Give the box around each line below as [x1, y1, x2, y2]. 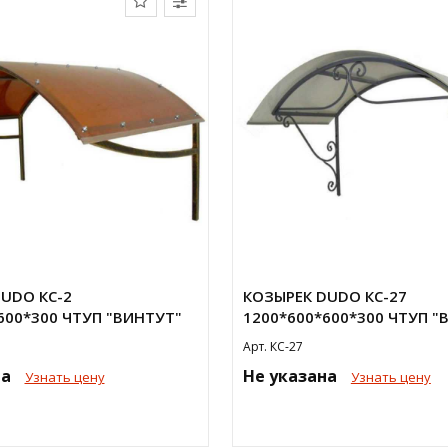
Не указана [242, 365, 341, 387]
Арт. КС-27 [242, 338, 303, 355]
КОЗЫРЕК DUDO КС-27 [242, 286, 407, 306]
